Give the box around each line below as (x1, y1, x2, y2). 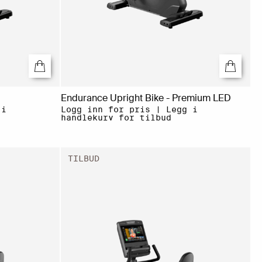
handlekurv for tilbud (60, 112, 171, 122)
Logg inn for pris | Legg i (60, 104, 198, 114)
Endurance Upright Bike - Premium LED (60, 91, 231, 104)
